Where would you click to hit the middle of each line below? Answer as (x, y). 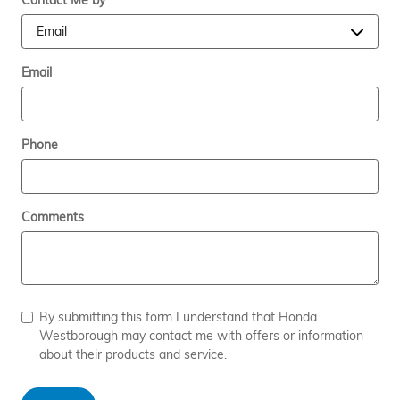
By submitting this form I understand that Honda (178, 317)
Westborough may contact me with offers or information (201, 336)
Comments (53, 217)
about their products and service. (133, 354)
